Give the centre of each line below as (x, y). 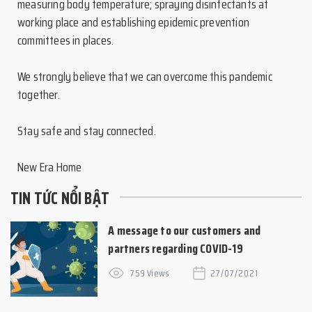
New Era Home (50, 167)
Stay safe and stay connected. (87, 131)
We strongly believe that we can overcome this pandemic (145, 77)
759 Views (150, 273)
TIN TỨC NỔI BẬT (60, 198)
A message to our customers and (185, 231)
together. (39, 95)
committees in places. (66, 40)
